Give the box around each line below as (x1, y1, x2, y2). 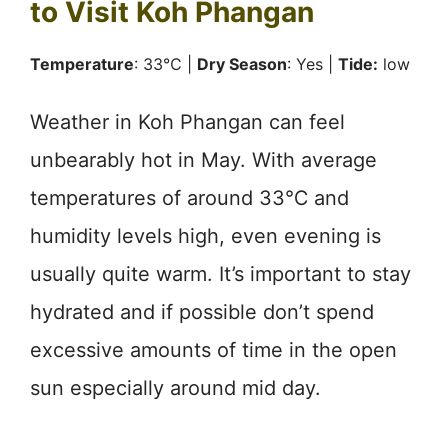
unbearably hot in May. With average (30, 147, 377, 172)
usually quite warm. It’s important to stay (30, 261, 411, 286)
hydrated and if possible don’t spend (30, 299, 374, 324)
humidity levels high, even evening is (30, 223, 381, 248)
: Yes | (287, 53, 338, 74)
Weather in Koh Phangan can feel (30, 109, 345, 134)
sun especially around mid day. (30, 375, 321, 400)
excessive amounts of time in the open (30, 337, 397, 362)
